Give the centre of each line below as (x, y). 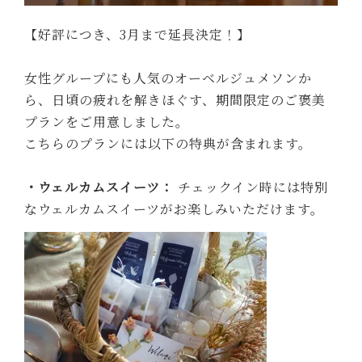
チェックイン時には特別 (251, 187)
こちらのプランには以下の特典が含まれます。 (168, 143)
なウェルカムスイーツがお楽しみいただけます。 (175, 208)
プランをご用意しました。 (107, 121)
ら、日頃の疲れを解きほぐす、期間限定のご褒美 (175, 99)
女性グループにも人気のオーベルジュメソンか (168, 78)
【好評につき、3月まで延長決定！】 (138, 34)
